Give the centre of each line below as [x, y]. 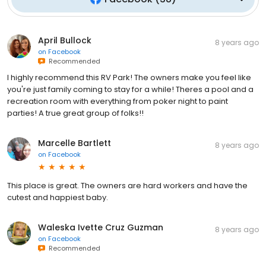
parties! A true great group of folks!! [75, 113]
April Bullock [65, 40]
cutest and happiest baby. [58, 197]
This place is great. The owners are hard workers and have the [127, 185]
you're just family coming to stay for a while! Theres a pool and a [130, 89]
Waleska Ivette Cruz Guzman [101, 227]
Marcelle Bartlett [75, 143]
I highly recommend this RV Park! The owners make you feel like [129, 77]
